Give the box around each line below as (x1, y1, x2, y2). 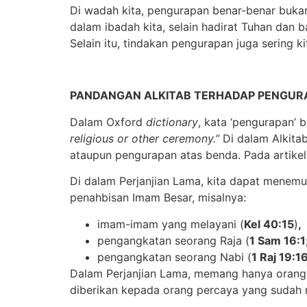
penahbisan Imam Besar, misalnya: (70, 191, 246, 205)
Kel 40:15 (244, 217, 294, 231)
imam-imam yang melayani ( (97, 217, 244, 231)
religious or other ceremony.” (70, 131, 219, 145)
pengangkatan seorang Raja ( (97, 233, 249, 247)
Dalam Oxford (70, 114, 146, 129)
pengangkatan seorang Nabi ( (97, 249, 251, 264)
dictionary (146, 114, 198, 129)
